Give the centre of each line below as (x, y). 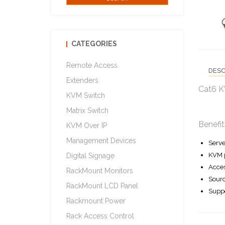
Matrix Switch (87, 110)
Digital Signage (90, 156)
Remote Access (92, 65)
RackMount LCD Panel (102, 186)
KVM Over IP (87, 126)
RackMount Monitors (100, 171)
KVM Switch (86, 95)
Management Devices (101, 141)
